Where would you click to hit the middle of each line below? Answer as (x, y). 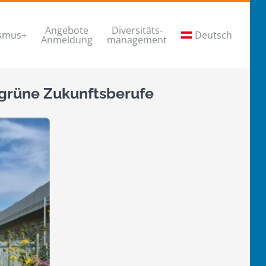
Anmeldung (67, 40)
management (137, 40)
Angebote (67, 30)
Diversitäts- (137, 30)
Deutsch (213, 35)
